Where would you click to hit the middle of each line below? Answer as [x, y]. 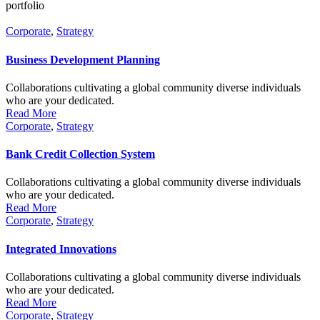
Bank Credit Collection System [80, 154]
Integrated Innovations [61, 249]
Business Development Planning [83, 59]
